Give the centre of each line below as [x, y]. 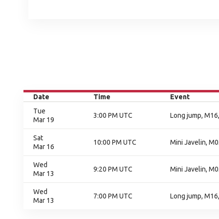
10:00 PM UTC [115, 142]
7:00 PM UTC [113, 196]
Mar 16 [44, 147]
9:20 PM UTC [113, 169]
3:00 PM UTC [113, 115]
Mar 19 [44, 120]
